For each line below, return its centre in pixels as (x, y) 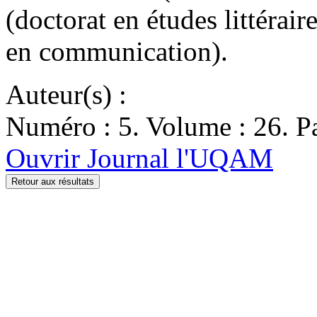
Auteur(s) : (66, 94)
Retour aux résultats (53, 181)
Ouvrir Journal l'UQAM (139, 158)
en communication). (117, 51)
